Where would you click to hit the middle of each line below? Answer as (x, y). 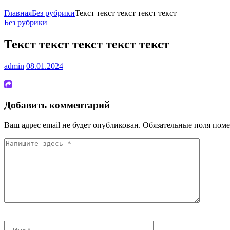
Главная (18, 13)
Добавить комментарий (57, 105)
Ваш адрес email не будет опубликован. (72, 125)
